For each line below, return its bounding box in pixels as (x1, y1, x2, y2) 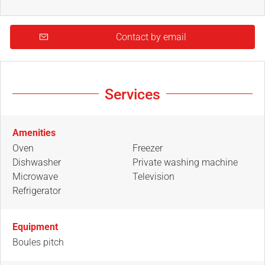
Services (105, 85, 160, 103)
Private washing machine (132, 156, 238, 168)
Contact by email (116, 31, 186, 43)
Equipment (12, 221, 58, 232)
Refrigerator (12, 185, 61, 196)
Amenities (12, 127, 56, 138)
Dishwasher (12, 156, 61, 168)
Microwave (12, 170, 58, 182)
